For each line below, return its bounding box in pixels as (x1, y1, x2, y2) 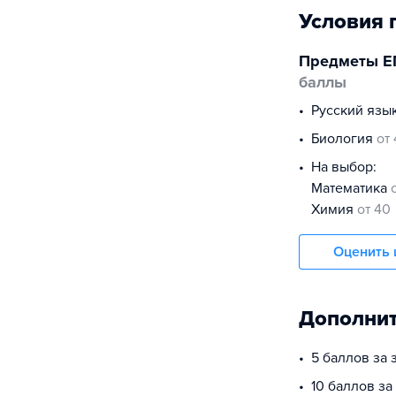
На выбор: (311, 158, 377, 176)
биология (319, 130, 377, 148)
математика (323, 179, 391, 197)
